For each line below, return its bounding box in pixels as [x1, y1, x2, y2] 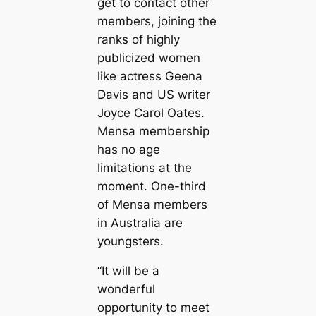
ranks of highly [97, 32, 180, 47]
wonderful [97, 282, 155, 297]
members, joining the [97, 13, 217, 28]
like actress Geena [97, 68, 202, 83]
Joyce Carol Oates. [97, 105, 205, 120]
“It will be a [97, 264, 159, 279]
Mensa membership [97, 123, 209, 138]
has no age [97, 142, 160, 157]
